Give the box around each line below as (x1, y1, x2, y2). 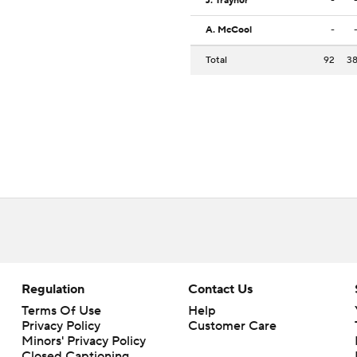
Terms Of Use (21, 303, 101, 320)
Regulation (21, 281, 84, 298)
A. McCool (206, 24, 252, 37)
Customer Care (187, 318, 277, 335)
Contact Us (187, 281, 253, 298)
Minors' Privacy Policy (21, 333, 146, 350)
